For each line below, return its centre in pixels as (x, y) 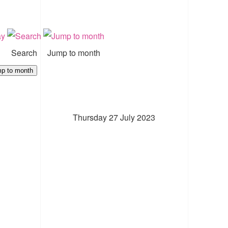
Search (24, 52)
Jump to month (74, 52)
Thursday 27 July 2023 (114, 117)
